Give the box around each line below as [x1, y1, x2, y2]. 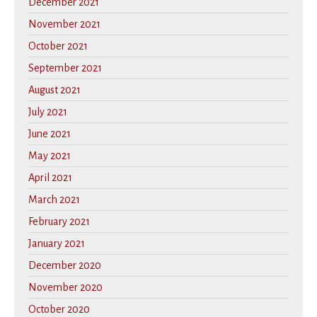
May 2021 [28, 150, 71, 162]
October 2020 [28, 304, 90, 316]
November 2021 [28, 18, 100, 30]
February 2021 [28, 216, 90, 228]
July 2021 [28, 106, 67, 118]
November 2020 [28, 282, 103, 294]
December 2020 [28, 260, 101, 272]
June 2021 [28, 128, 71, 140]
